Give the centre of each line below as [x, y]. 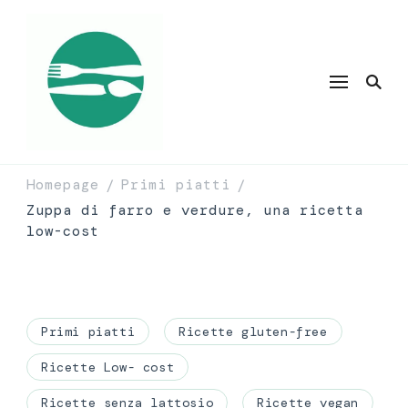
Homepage [63, 185]
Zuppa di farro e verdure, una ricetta [195, 210]
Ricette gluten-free [253, 331]
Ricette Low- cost [108, 367]
